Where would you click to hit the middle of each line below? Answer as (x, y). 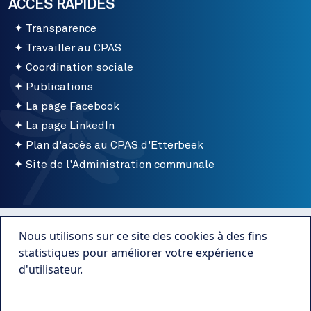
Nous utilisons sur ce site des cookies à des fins (143, 236)
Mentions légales (155, 252)
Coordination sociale (79, 68)
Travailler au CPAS (74, 48)
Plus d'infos (64, 301)
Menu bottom (46, 218)
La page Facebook (73, 107)
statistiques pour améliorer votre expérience (136, 253)
